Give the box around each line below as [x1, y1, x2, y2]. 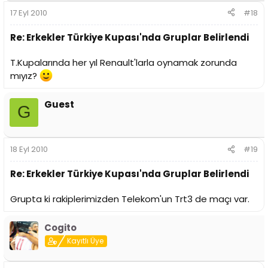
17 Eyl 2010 [10, 7, 47, 19]
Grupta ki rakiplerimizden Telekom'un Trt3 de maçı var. [10, 193, 249, 206]
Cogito [44, 221, 77, 234]
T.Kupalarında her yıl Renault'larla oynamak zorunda [10, 56, 237, 69]
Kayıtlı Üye [67, 236, 104, 246]
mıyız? [10, 69, 39, 82]
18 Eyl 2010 [10, 144, 48, 156]
